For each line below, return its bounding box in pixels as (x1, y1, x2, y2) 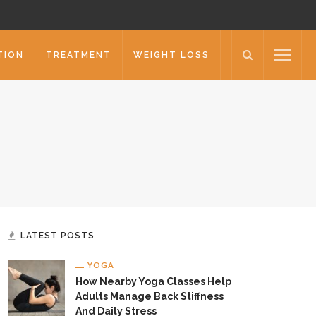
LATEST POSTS (20, 231, 95, 241)
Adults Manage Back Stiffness (75, 291, 224, 302)
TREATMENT (46, 50, 111, 60)
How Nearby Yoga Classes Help (75, 276, 231, 287)
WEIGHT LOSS (133, 50, 209, 60)
